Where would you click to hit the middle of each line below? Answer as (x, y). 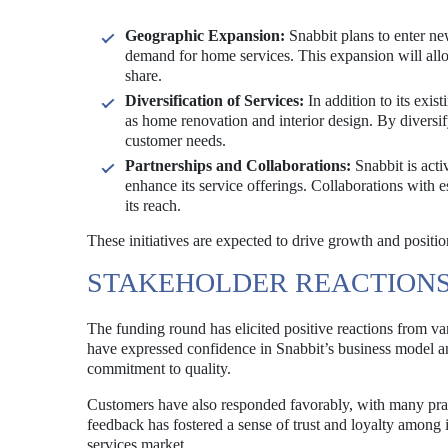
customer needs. (175, 140)
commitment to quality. (159, 368)
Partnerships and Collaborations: (238, 165)
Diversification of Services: (214, 100)
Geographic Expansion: (205, 35)
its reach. (153, 205)
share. (143, 75)
